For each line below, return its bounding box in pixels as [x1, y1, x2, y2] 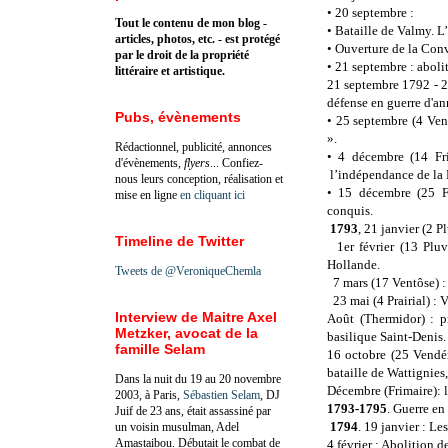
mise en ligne [115, 187, 180, 202]
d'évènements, [115, 155, 184, 170]
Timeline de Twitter [115, 232, 244, 249]
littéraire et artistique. [115, 63, 225, 78]
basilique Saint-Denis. [327, 329, 446, 345]
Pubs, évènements [115, 108, 241, 125]
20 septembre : [335, 5, 414, 21]
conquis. [327, 203, 373, 219]
